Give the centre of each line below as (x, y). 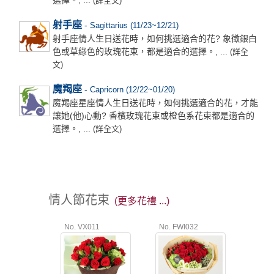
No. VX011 (80, 227)
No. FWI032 (177, 227)
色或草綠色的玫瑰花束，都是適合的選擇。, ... (140, 51)
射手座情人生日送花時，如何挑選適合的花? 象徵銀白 (154, 38)
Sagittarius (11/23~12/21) (134, 25)
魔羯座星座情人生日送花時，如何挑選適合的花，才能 (155, 102)
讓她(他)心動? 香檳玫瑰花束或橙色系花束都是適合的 (153, 115)
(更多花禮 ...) (142, 201)
